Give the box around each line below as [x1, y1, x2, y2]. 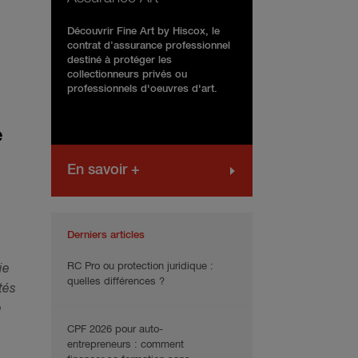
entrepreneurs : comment [67, 340, 184, 351]
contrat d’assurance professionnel [67, 41, 230, 52]
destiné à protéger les [67, 55, 172, 66]
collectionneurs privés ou [67, 70, 187, 81]
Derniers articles [67, 230, 145, 241]
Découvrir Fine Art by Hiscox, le [67, 26, 220, 38]
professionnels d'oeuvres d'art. [67, 84, 217, 95]
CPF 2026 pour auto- [67, 324, 163, 336]
